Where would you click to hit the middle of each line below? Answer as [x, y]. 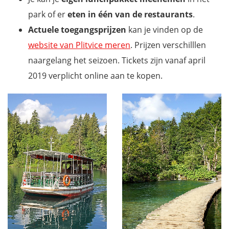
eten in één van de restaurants [130, 14]
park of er [48, 14]
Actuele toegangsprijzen [77, 29]
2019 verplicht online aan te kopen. [95, 75]
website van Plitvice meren [79, 45]
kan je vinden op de [165, 29]
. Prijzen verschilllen [168, 45]
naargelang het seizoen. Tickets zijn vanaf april [117, 60]
